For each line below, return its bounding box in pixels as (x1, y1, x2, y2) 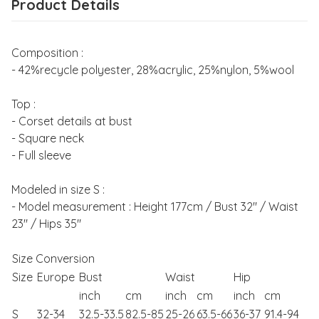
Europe (37, 269, 78, 284)
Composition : (11, 45, 83, 60)
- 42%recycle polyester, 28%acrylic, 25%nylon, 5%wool (11, 62, 294, 77)
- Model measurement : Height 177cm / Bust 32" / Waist (11, 199, 298, 214)
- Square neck (11, 130, 84, 145)
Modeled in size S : (11, 182, 105, 197)
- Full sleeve (11, 147, 71, 162)
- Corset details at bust (11, 113, 132, 128)
